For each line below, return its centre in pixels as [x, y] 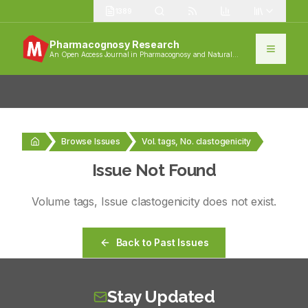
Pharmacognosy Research [114, 44]
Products [63, 63]
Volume [52, 201]
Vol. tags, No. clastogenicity [196, 141]
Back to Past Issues [162, 242]
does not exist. [238, 201]
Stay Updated [161, 297]
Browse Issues [91, 141]
